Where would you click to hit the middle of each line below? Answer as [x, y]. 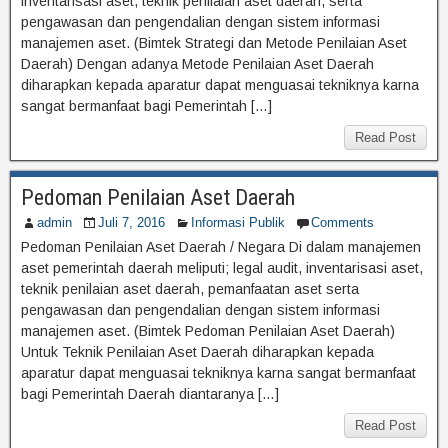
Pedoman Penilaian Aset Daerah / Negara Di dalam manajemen [221, 246]
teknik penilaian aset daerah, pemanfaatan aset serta [190, 288]
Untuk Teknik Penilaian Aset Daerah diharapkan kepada [197, 351]
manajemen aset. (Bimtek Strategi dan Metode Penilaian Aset [214, 42]
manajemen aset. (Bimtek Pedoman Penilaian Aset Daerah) [208, 330]
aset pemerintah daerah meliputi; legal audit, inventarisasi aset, [222, 267]
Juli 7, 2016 [131, 222]
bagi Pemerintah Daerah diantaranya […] [150, 393]
